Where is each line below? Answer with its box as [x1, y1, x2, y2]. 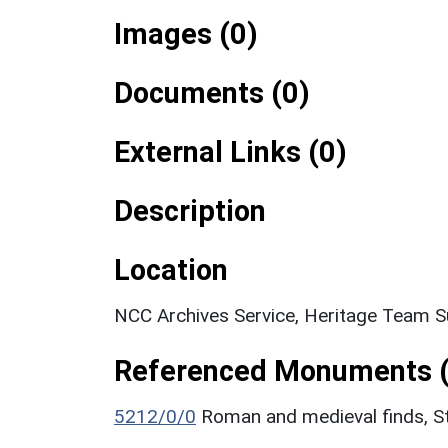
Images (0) [114, 16, 258, 51]
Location [114, 252, 228, 287]
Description [114, 193, 266, 228]
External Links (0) [114, 134, 347, 169]
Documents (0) [114, 75, 310, 110]
